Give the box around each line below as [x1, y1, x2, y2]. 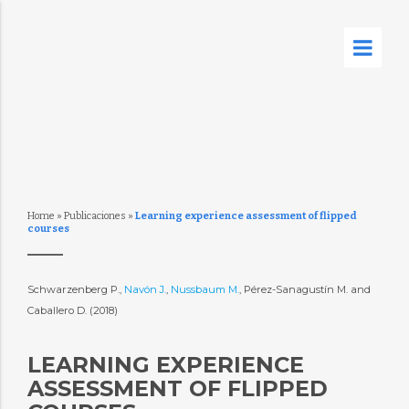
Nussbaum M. [170, 283, 239, 296]
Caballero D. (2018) [26, 304, 121, 317]
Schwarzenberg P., [26, 283, 124, 296]
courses [26, 223, 69, 235]
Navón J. [123, 283, 166, 296]
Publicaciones [63, 210, 126, 222]
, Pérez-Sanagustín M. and [238, 283, 371, 296]
